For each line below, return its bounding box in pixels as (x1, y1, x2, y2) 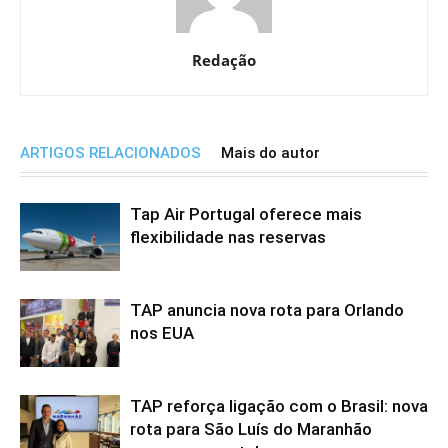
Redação (192, 49, 256, 70)
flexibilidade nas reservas (130, 226, 326, 247)
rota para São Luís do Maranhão (130, 418, 372, 439)
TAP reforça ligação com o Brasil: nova (130, 395, 428, 416)
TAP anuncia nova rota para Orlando (130, 299, 404, 320)
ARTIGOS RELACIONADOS (20, 143, 201, 162)
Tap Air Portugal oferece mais (130, 203, 362, 224)
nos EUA (130, 322, 194, 343)
